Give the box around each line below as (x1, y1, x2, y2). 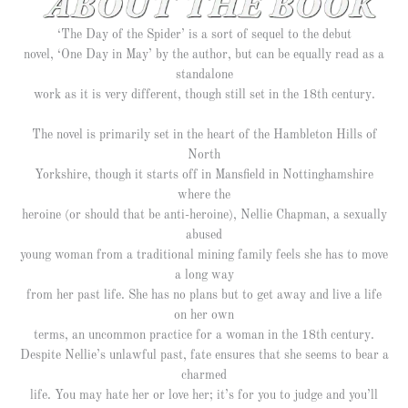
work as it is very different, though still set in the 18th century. (33, 89, 375, 102)
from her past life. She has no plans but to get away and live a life (26, 289, 382, 301)
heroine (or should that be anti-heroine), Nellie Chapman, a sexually (21, 209, 387, 221)
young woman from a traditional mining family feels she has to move (20, 249, 388, 261)
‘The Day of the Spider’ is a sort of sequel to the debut (56, 29, 352, 42)
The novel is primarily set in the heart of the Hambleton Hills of (31, 128, 377, 141)
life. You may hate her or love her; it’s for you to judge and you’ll (30, 389, 378, 402)
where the (178, 189, 230, 201)
